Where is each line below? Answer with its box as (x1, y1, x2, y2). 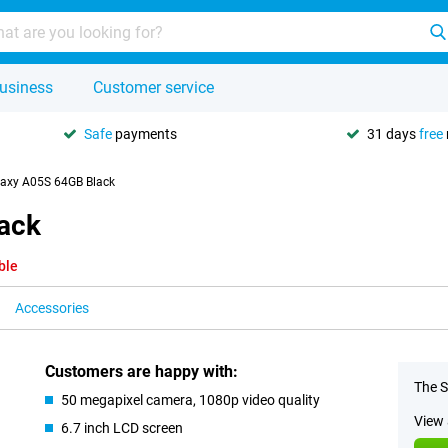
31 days (367, 125, 419, 142)
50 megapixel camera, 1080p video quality (61, 392, 321, 408)
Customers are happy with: (45, 362, 239, 381)
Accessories (15, 300, 89, 316)
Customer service (93, 78, 214, 97)
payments (112, 125, 177, 142)
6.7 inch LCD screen (61, 420, 184, 436)
